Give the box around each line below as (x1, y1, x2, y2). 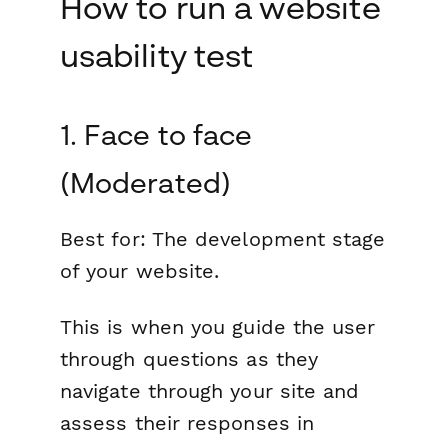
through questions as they (60, 346, 319, 371)
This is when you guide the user (60, 314, 376, 339)
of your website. (60, 259, 220, 284)
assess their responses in (60, 410, 315, 435)
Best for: (60, 227, 146, 252)
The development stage (145, 227, 386, 252)
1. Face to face (60, 118, 253, 152)
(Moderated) (60, 166, 231, 200)
